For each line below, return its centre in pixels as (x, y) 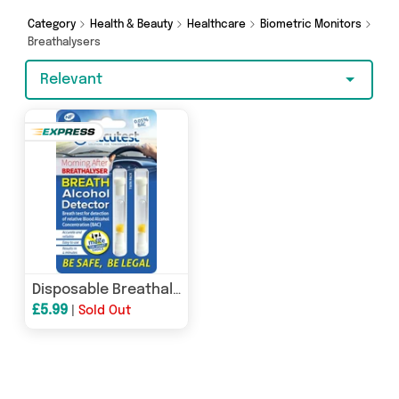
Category (53, 25)
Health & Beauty (133, 25)
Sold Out (105, 311)
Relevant (71, 80)
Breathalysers (65, 43)
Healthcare (218, 25)
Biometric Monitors (312, 25)
